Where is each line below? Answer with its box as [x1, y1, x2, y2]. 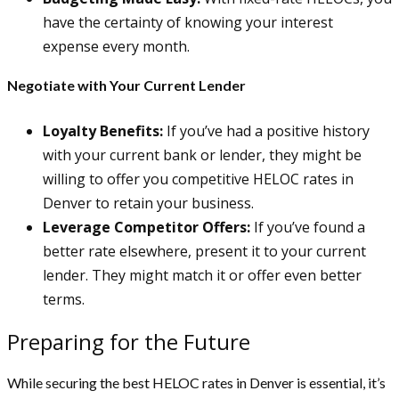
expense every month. [43, 36, 190, 56]
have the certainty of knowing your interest [43, 12, 333, 32]
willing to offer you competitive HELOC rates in [43, 168, 354, 189]
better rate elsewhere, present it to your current [43, 240, 366, 261]
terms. [43, 289, 85, 309]
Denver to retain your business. [43, 192, 254, 213]
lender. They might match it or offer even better [43, 265, 362, 285]
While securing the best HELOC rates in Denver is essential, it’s [7, 374, 386, 392]
